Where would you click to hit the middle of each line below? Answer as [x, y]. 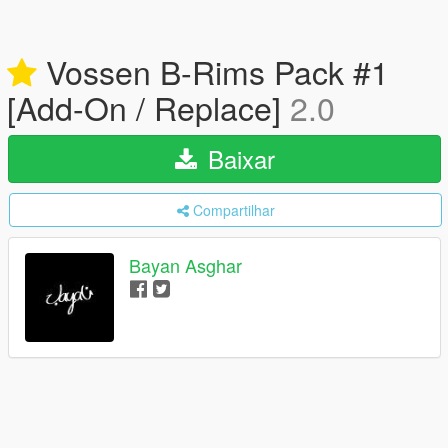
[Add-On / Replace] [148, 107]
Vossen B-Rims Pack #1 [213, 71]
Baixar [237, 158]
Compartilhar [233, 210]
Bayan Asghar [185, 265]
